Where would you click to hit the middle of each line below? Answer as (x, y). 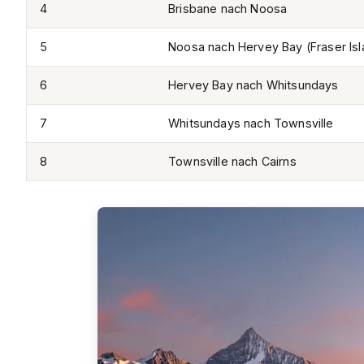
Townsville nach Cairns (232, 162)
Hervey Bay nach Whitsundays (253, 85)
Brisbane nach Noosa (228, 9)
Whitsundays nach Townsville (251, 123)
